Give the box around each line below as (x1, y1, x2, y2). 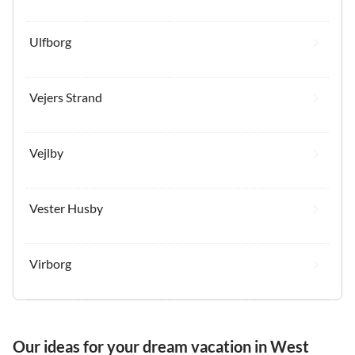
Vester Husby (29, 200, 103, 216)
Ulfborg (29, 33, 71, 49)
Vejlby (29, 144, 63, 160)
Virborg (29, 255, 71, 271)
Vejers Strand (29, 89, 102, 105)
